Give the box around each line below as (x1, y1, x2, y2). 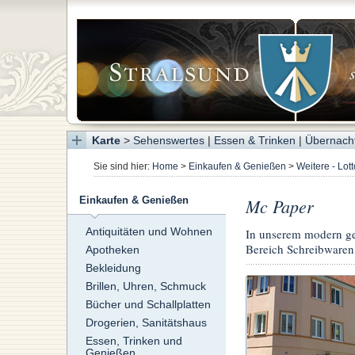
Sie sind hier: (93, 161, 152, 173)
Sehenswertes (132, 134, 204, 147)
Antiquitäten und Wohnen (85, 225, 212, 239)
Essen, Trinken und (85, 334, 182, 348)
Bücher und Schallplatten (85, 298, 211, 311)
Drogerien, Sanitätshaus (85, 316, 207, 330)
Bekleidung (85, 261, 141, 275)
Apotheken (85, 243, 139, 257)
